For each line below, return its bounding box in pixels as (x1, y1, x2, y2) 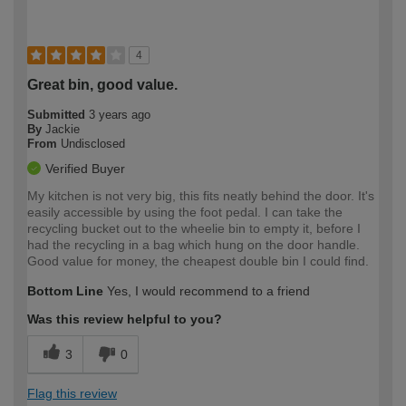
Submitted (27, 107, 89, 121)
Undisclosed (61, 136, 125, 150)
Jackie (45, 121, 80, 136)
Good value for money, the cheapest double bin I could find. (27, 253, 369, 268)
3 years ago (89, 107, 150, 121)
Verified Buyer (45, 160, 125, 176)
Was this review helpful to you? (27, 311, 222, 326)
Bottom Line (27, 283, 103, 298)
